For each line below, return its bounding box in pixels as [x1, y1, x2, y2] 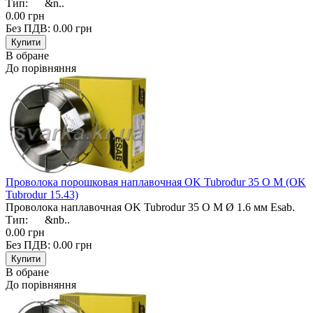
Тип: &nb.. [6, 213, 70, 226]
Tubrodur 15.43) [6, 188, 78, 201]
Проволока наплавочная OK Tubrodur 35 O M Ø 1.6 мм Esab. [6, 201, 295, 213]
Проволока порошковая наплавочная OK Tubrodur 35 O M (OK [6, 175, 306, 188]
